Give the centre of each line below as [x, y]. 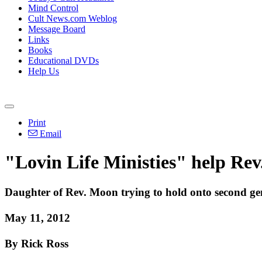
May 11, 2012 [37, 218]
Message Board [57, 29]
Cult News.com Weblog [73, 18]
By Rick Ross [37, 243]
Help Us [44, 71]
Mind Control [53, 8]
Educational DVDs [63, 61]
